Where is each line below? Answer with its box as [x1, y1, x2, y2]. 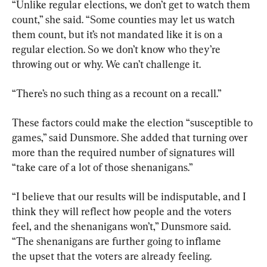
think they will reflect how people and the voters [12, 204, 234, 218]
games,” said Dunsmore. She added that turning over [12, 131, 250, 144]
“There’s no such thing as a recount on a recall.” [12, 86, 222, 100]
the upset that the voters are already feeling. [12, 249, 212, 262]
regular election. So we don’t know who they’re [12, 42, 223, 55]
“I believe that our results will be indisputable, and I [12, 190, 249, 203]
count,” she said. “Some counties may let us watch [12, 13, 237, 26]
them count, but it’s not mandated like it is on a [12, 27, 225, 41]
